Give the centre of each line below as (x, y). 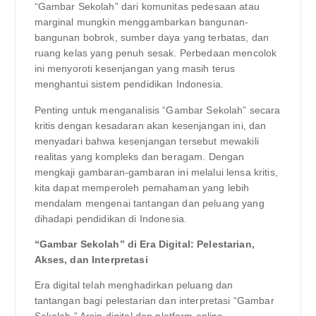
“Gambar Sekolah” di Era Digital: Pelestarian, (144, 244)
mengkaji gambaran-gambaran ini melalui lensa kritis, (156, 172)
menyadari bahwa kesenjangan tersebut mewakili (146, 141)
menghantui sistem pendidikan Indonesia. (129, 84)
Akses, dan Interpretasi (91, 259)
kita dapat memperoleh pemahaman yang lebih (142, 187)
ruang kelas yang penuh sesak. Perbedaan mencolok (156, 53)
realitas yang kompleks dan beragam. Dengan (139, 156)
